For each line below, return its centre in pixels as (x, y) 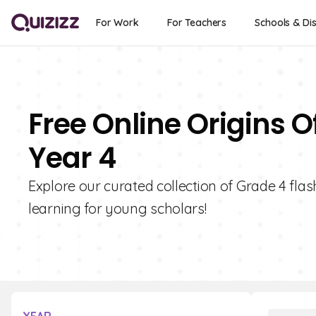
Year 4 (72, 158)
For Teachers (197, 23)
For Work (117, 23)
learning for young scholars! (117, 208)
